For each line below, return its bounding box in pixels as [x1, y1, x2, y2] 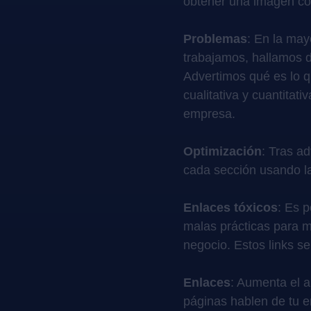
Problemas [183, 32, 247, 47]
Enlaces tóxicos [183, 201, 278, 215]
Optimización [183, 144, 262, 159]
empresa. [183, 107, 235, 121]
